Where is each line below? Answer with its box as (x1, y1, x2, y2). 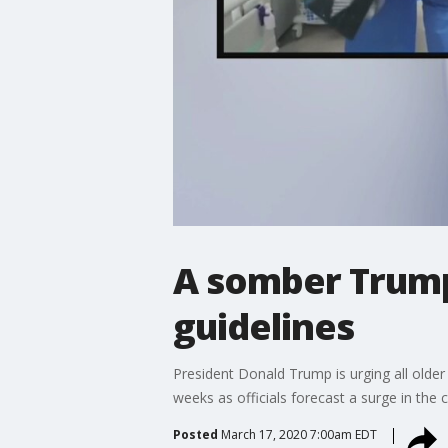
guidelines (172, 301, 354, 351)
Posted (172, 425, 218, 443)
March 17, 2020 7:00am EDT (220, 425, 377, 443)
